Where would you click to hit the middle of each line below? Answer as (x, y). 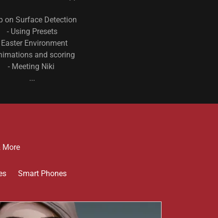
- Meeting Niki (32, 66)
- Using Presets (32, 31)
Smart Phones (42, 173)
